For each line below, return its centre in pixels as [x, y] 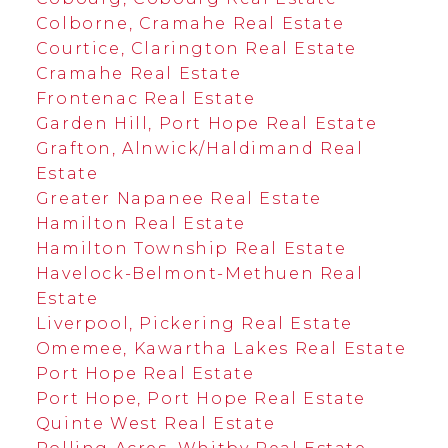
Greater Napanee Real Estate [179, 198]
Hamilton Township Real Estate [191, 248]
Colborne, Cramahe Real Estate [190, 23]
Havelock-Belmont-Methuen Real [199, 273]
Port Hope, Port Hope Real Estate [201, 398]
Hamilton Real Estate [140, 223]
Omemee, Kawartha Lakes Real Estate [221, 348]
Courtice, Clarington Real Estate [196, 48]
